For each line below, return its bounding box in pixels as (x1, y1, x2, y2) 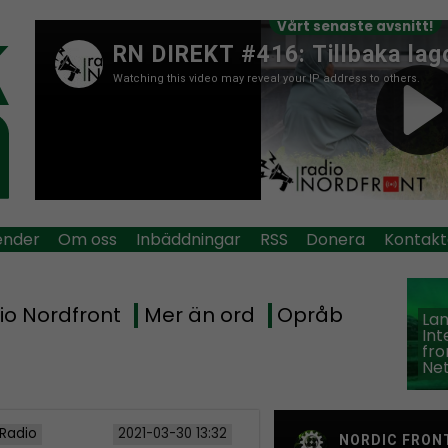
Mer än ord (143, 301, 255, 330)
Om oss (58, 227, 118, 251)
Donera (306, 227, 366, 251)
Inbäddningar (135, 227, 241, 251)
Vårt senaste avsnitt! (277, 17, 435, 36)
